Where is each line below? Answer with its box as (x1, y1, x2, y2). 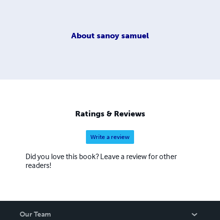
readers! (26, 160, 51, 170)
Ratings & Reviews (75, 109, 145, 119)
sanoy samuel (97, 30, 149, 40)
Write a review (90, 134, 130, 141)
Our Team (20, 210, 51, 219)
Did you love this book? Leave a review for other (26, 151, 177, 162)
